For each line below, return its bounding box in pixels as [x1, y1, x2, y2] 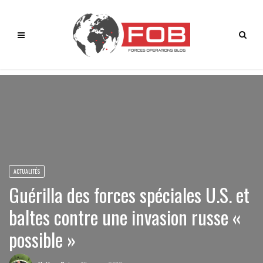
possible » [9, 225, 76, 253]
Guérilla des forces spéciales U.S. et [9, 181, 249, 208]
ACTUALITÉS [14, 167, 40, 176]
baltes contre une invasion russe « [9, 203, 241, 231]
